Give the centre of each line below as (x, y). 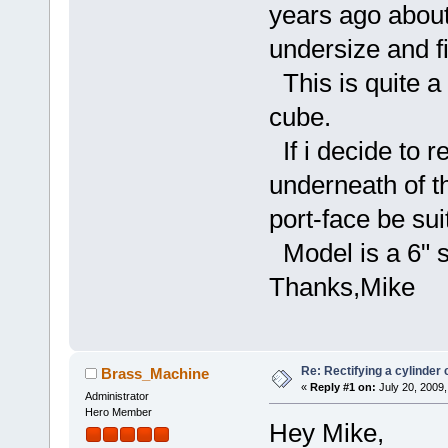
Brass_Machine (155, 374)
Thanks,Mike (341, 287)
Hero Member (118, 412)
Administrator (116, 396)
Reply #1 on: (342, 387)
